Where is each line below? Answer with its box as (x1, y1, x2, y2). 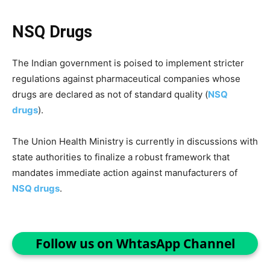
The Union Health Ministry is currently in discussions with (12, 135, 258, 147)
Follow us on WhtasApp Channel (35, 234, 235, 252)
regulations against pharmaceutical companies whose (12, 72, 240, 84)
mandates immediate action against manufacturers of (12, 166, 237, 178)
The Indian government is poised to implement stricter (12, 57, 244, 69)
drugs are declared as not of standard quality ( (12, 88, 208, 100)
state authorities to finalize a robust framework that (12, 151, 230, 163)
